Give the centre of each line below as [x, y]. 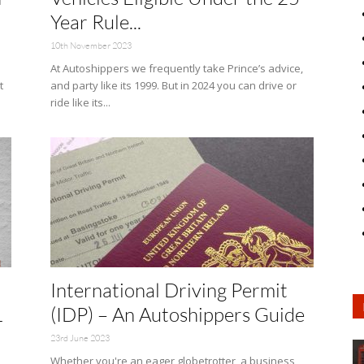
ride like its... [80, 102]
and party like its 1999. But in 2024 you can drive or [173, 85]
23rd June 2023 [80, 338]
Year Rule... [96, 22]
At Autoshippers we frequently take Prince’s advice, [177, 68]
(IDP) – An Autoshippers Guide [178, 314]
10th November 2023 [91, 45]
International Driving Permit [169, 290]
